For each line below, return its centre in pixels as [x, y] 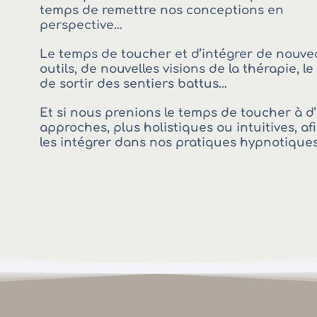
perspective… [81, 25]
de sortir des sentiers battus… [133, 84]
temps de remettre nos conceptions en [162, 10]
